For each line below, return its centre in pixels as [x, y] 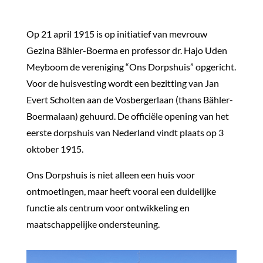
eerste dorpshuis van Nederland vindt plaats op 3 [125, 132]
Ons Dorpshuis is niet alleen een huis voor [110, 175]
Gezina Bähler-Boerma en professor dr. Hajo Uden [127, 50]
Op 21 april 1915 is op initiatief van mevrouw [117, 34]
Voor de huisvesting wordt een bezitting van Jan [122, 83]
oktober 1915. [55, 149]
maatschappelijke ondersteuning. [93, 224]
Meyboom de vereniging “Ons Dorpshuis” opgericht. [131, 67]
